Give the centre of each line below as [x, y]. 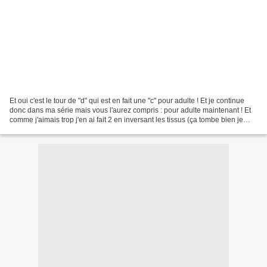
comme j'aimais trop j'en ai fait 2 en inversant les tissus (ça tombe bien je [126, 119]
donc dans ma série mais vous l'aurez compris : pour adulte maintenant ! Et [130, 110]
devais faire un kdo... [43, 129]
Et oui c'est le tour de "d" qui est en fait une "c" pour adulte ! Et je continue [127, 100]
